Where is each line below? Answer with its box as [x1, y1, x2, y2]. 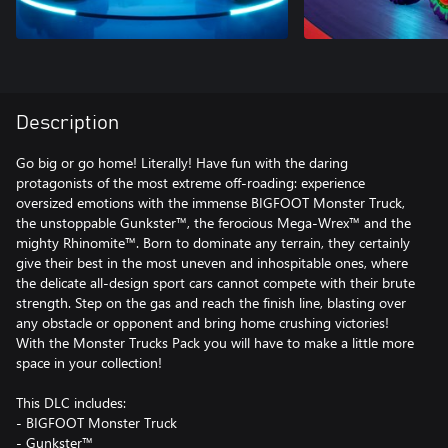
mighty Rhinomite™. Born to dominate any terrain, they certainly [16, 232, 410, 252]
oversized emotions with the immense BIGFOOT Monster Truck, [16, 192, 405, 212]
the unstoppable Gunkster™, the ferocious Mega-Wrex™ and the [16, 212, 411, 232]
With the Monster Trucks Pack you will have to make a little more [16, 332, 414, 352]
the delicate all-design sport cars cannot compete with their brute [16, 272, 415, 292]
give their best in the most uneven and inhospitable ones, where [16, 252, 408, 272]
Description [16, 112, 119, 133]
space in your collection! [16, 352, 162, 372]
